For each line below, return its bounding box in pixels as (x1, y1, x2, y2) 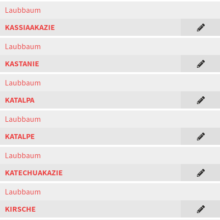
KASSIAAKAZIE (5, 22, 55, 32)
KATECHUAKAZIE (5, 167, 63, 178)
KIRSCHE (5, 204, 36, 214)
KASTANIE (5, 58, 39, 69)
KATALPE (5, 131, 35, 141)
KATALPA (5, 95, 34, 105)
